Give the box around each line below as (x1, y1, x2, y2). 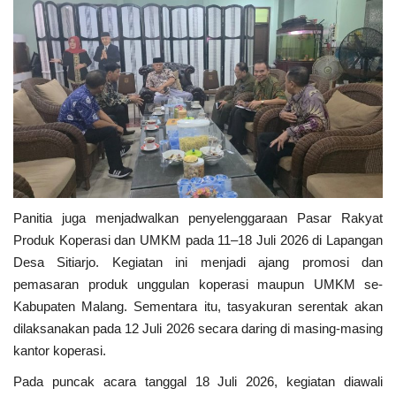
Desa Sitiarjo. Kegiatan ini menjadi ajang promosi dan (13, 255, 383, 270)
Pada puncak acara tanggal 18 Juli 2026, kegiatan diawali (13, 374, 383, 390)
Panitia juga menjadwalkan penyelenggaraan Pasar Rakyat (13, 210, 383, 226)
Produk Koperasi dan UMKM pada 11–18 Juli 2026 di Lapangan (13, 232, 383, 248)
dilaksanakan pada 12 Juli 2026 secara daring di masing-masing (13, 321, 383, 337)
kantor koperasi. (13, 343, 106, 359)
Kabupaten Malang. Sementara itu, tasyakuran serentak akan (13, 299, 383, 315)
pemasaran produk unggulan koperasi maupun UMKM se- (13, 277, 383, 293)
